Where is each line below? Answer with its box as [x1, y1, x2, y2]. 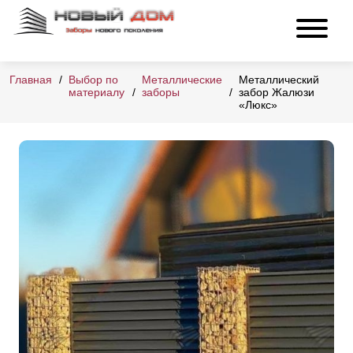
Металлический [238, 73, 319, 87]
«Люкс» [238, 98, 277, 112]
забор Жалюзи [238, 86, 314, 99]
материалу [69, 86, 124, 99]
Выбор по [69, 73, 118, 87]
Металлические [141, 73, 222, 87]
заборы [141, 86, 180, 99]
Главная [9, 73, 52, 87]
